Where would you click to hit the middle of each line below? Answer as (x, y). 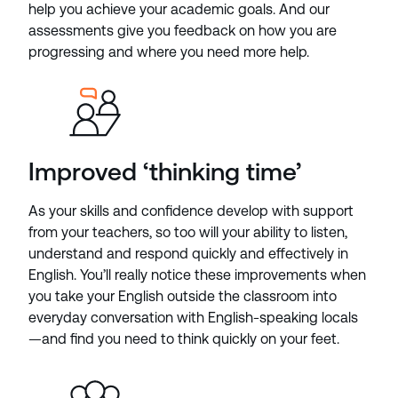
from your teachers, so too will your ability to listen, (188, 232)
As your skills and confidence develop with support (191, 211)
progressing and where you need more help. (171, 52)
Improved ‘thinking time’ (165, 171)
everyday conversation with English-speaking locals (193, 318)
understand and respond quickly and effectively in (188, 254)
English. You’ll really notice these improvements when (197, 275)
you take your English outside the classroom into (183, 296)
